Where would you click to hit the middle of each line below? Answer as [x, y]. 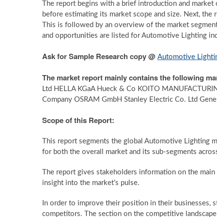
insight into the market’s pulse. [91, 183]
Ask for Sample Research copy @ [100, 56]
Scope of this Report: [78, 120]
